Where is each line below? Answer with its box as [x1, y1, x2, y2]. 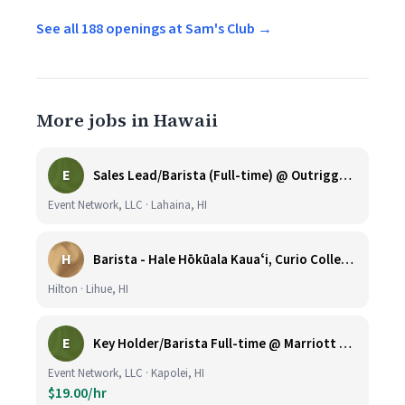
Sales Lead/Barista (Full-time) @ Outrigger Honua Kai [339, 165, 352, 185]
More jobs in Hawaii [36, 108, 218, 133]
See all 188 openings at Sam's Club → [36, 19, 272, 39]
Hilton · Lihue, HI [48, 281, 128, 297]
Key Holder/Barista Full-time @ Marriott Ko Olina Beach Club [339, 334, 352, 353]
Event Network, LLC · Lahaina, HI [48, 197, 207, 213]
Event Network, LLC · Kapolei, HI [48, 365, 204, 381]
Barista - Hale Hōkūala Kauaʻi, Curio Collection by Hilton [341, 250, 353, 269]
